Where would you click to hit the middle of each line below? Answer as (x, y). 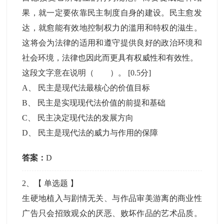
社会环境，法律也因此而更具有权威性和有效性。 (110, 58)
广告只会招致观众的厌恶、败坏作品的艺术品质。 (112, 213)
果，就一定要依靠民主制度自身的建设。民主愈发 (112, 13)
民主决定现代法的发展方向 (86, 118)
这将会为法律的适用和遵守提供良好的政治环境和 (112, 43)
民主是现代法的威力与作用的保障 (98, 133)
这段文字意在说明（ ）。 (75, 73)
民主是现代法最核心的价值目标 (94, 88)
